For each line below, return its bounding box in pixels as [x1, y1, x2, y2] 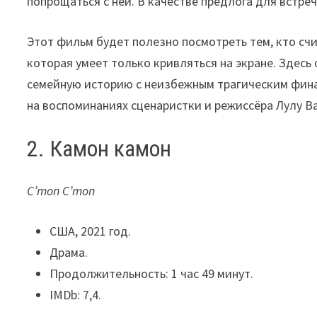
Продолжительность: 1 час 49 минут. [50, 265, 254, 282]
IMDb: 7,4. [50, 287, 102, 304]
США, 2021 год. [50, 223, 132, 240]
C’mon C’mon [27, 183, 96, 200]
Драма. [50, 244, 88, 261]
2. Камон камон [27, 134, 172, 162]
